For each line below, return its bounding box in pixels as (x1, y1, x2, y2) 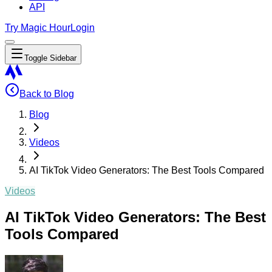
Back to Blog (19, 89, 74, 99)
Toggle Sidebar (24, 53, 76, 63)
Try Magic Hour (5, 22, 70, 33)
